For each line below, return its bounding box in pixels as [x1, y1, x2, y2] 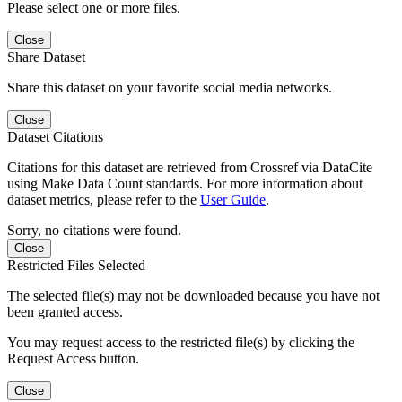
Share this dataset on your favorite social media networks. [7, 80, 332, 96]
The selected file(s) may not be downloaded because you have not [7, 288, 380, 304]
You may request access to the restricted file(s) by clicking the [7, 335, 354, 351]
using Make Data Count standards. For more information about [7, 176, 363, 192]
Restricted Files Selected [7, 258, 145, 274]
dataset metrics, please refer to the [7, 192, 200, 208]
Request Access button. [7, 351, 139, 367]
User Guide [200, 192, 266, 208]
